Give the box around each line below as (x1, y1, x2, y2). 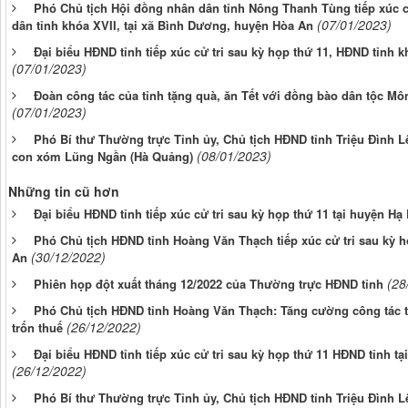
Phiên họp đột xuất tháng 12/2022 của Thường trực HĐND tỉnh (34, 274, 383, 292)
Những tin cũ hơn (8, 181, 119, 200)
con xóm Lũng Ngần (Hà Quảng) (12, 147, 193, 165)
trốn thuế (12, 318, 63, 336)
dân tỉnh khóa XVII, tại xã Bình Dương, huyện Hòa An (12, 15, 313, 34)
